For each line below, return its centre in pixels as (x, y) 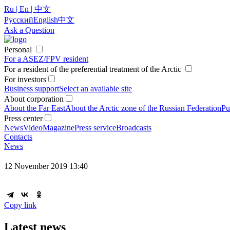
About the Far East (35, 108)
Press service (95, 128)
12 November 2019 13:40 (46, 166)
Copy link (20, 205)
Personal (18, 50)
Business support (32, 89)
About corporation (34, 99)
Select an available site (95, 89)
